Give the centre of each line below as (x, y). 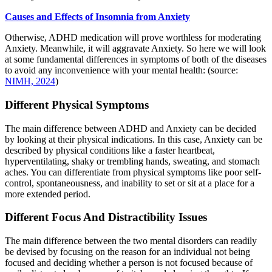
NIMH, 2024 (30, 81)
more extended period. (49, 194)
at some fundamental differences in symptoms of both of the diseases (136, 59)
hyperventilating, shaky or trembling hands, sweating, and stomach (132, 161)
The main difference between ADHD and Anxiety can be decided (131, 128)
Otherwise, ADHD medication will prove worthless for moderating (133, 38)
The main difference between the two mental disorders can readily (131, 241)
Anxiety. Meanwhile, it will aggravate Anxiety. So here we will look (135, 49)
